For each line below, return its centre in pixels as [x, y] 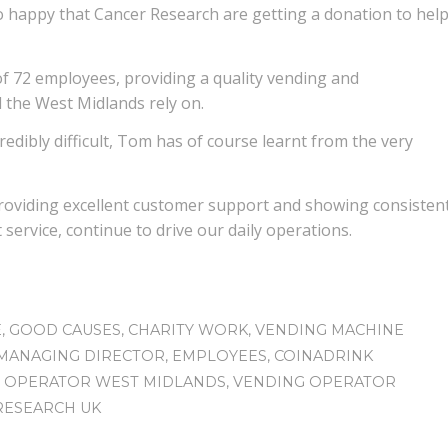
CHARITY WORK [188, 330]
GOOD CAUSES [65, 330]
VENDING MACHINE [329, 330]
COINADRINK [323, 356]
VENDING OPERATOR [314, 382]
